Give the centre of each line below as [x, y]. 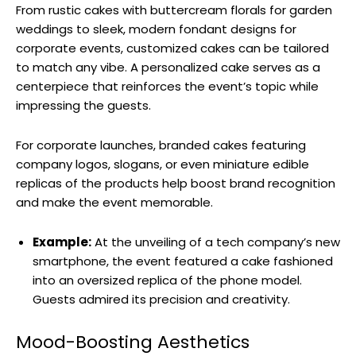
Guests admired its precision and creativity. [161, 299]
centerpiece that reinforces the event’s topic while [167, 86]
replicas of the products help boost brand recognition [176, 183]
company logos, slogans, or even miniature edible [163, 164]
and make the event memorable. [114, 202]
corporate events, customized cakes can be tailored [172, 48]
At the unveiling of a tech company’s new [216, 242]
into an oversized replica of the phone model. [167, 280]
